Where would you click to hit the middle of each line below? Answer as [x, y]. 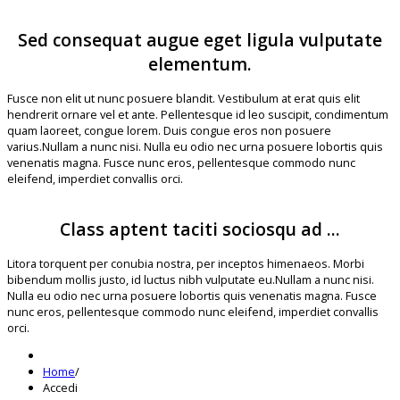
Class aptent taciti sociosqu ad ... [200, 229]
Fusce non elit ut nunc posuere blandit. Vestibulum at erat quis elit [183, 99]
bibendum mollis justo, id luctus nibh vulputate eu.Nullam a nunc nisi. [191, 279]
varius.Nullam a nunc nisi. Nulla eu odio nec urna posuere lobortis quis [195, 147]
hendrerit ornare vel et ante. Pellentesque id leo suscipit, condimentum [198, 115]
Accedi [60, 387]
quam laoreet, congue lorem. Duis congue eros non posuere [169, 131]
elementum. [200, 64]
